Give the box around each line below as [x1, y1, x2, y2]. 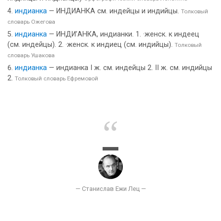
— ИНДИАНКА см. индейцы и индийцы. [47, 7, 181, 15]
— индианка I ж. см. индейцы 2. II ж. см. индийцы [47, 64, 212, 72]
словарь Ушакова [7, 52, 55, 59]
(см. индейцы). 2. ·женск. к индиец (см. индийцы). [7, 40, 175, 49]
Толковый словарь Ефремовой [15, 75, 98, 82]
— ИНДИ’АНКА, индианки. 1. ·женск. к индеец [47, 30, 199, 38]
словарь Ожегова [7, 18, 55, 25]
